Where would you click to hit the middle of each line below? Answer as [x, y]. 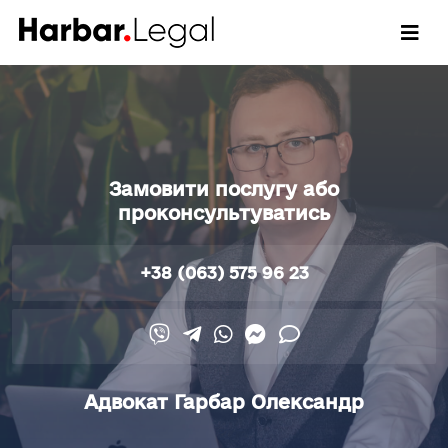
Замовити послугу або [224, 189]
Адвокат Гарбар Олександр [224, 402]
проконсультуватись [224, 213]
